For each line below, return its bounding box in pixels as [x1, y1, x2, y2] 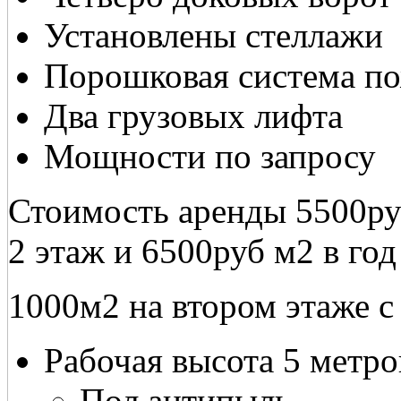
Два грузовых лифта [44, 97, 343, 136]
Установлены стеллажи [44, 16, 383, 55]
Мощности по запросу [44, 137, 376, 176]
